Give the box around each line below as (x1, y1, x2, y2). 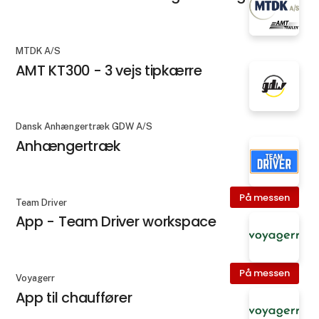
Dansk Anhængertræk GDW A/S (15, 121, 152, 132)
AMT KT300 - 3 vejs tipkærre (15, 61, 202, 81)
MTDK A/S (15, 46, 61, 57)
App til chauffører (15, 287, 132, 308)
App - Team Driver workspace (15, 211, 216, 232)
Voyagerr (15, 272, 55, 283)
